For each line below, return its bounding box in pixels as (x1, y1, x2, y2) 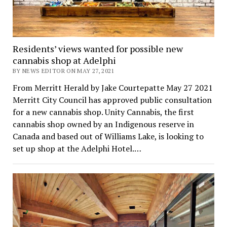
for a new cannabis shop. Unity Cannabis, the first (12, 106, 194, 118)
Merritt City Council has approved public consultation (12, 94, 212, 106)
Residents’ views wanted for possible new (12, 43, 183, 55)
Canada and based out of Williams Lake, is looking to (12, 131, 204, 142)
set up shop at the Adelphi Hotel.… (12, 143, 141, 155)
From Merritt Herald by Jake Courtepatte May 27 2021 (12, 82, 213, 94)
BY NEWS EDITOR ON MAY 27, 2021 (12, 67, 115, 75)
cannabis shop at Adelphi (12, 54, 116, 67)
